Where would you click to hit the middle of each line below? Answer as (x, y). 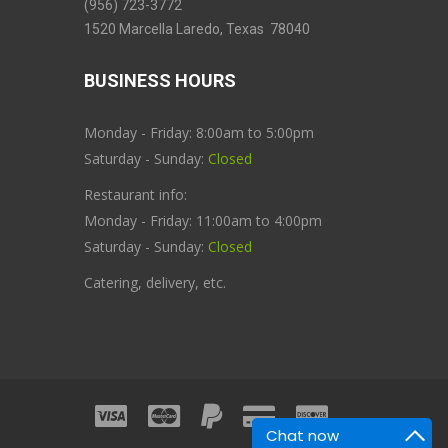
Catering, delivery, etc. (154, 282)
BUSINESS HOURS (159, 80)
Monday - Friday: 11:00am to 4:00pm (204, 220)
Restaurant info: (137, 194)
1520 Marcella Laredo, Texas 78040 (198, 29)
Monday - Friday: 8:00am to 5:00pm (198, 132)
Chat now (302, 435)
